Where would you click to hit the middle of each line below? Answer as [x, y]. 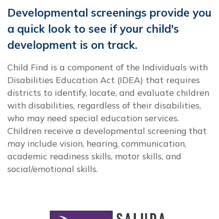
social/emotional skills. [53, 168]
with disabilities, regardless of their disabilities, [104, 105]
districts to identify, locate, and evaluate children [108, 92]
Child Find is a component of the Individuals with [108, 67]
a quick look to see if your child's [93, 28]
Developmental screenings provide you [109, 12]
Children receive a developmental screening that [107, 130]
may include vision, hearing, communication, [97, 143]
